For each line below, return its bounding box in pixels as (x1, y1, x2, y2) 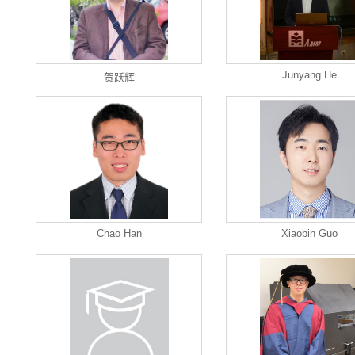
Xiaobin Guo (281, 227, 338, 239)
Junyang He (281, 69, 337, 81)
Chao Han (96, 227, 142, 239)
